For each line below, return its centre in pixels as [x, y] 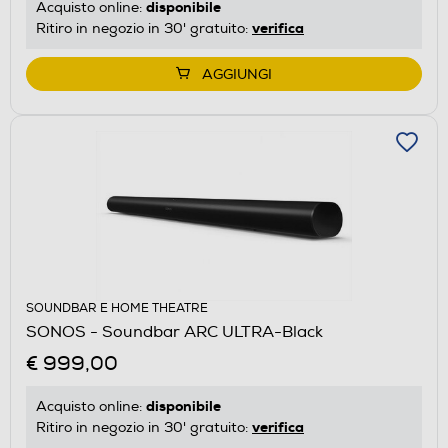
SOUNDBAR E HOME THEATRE [117, 308]
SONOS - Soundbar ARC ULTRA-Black [174, 331]
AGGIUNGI [237, 74]
